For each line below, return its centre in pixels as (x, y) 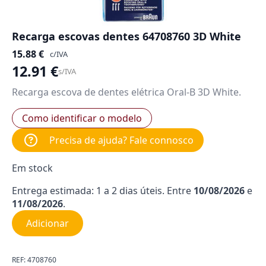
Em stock (32, 168)
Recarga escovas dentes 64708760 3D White (126, 36)
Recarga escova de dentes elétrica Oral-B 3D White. (126, 92)
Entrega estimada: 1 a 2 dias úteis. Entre (103, 191)
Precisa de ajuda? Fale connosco (121, 140)
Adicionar (47, 223)
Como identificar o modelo (82, 118)
